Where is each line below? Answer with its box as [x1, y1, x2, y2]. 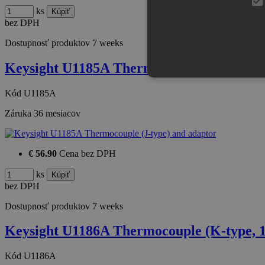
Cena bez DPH [59, 148, 116, 159]
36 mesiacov [34, 108, 80, 118]
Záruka [5, 108, 34, 118]
